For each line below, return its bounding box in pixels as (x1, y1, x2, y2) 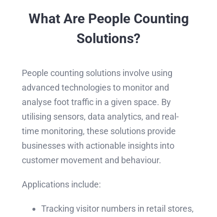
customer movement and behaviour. (21, 155, 161, 166)
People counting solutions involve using (21, 68, 172, 78)
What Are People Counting (28, 10, 189, 27)
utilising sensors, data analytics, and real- (21, 111, 179, 122)
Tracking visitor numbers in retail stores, (41, 203, 194, 214)
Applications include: (21, 179, 101, 190)
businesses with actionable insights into (21, 140, 174, 151)
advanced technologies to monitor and (21, 82, 169, 93)
